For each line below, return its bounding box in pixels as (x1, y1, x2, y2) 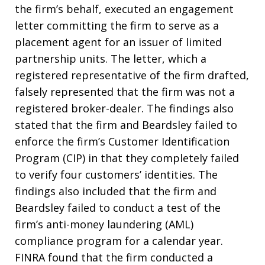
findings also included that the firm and (15, 184, 216, 199)
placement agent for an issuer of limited (15, 35, 222, 50)
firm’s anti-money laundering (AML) (15, 217, 193, 232)
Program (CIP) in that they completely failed (15, 151, 239, 166)
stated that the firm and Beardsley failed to (15, 118, 237, 132)
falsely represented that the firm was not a (15, 85, 235, 99)
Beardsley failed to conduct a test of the (15, 201, 221, 215)
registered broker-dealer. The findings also (15, 101, 234, 116)
